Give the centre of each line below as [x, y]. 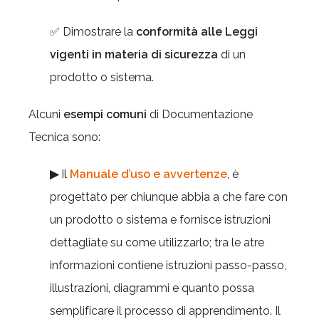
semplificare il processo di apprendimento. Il [165, 311]
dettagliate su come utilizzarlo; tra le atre [157, 242]
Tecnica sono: [66, 137]
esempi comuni [105, 114]
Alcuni [46, 114]
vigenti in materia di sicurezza [134, 54]
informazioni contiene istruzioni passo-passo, [168, 265]
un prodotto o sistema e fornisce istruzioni [160, 220]
